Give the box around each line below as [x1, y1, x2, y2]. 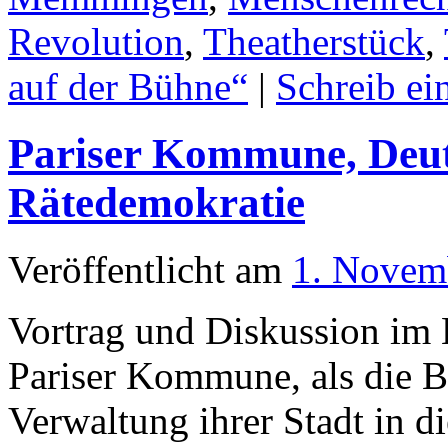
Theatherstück [203, 19, 425, 63]
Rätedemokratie [8, 178, 305, 226]
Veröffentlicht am [8, 247, 282, 291]
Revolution [8, 19, 184, 63]
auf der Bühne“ [8, 64, 248, 108]
